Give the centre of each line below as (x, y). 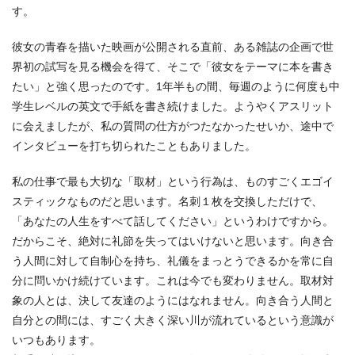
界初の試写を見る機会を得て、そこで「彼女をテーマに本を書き (173, 66)
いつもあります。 (56, 340)
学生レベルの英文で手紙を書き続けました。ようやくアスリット (173, 106)
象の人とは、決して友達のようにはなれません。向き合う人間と (173, 300)
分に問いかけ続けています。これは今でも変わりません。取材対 (173, 280)
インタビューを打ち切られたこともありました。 (134, 145)
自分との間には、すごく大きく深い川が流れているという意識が (173, 320)
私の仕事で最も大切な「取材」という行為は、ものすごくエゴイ (173, 181)
